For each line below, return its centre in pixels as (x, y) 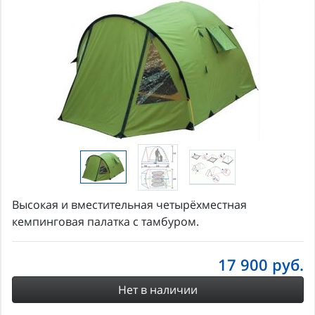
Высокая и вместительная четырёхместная (129, 204)
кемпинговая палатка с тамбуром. (105, 221)
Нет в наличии (158, 289)
